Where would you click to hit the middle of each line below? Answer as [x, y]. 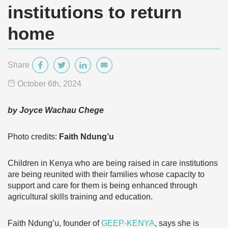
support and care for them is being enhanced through [103, 186]
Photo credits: [33, 137]
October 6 [35, 84]
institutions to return [95, 12]
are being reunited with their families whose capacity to [106, 174]
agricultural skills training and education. [80, 197]
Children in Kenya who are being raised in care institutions [113, 163]
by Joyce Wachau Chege [56, 110]
